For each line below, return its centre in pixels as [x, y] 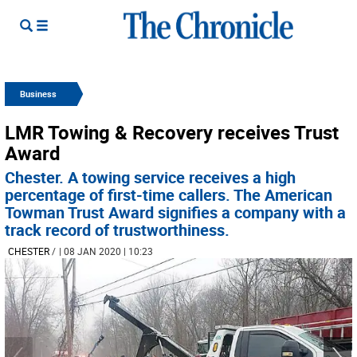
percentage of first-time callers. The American [169, 195]
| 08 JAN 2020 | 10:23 [106, 251]
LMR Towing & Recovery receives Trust [172, 132]
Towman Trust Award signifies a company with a [175, 212]
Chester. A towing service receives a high [150, 177]
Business [38, 94]
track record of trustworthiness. [117, 230]
